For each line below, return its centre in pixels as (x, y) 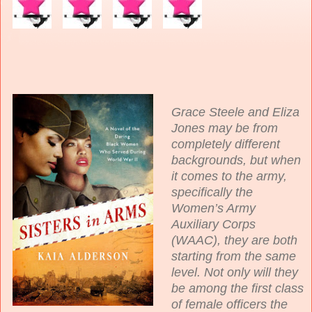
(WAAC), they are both (235, 240)
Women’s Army (214, 208)
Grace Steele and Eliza (236, 112)
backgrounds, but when (236, 160)
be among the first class (238, 288)
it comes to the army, (229, 176)
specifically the (212, 192)
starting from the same (234, 256)
